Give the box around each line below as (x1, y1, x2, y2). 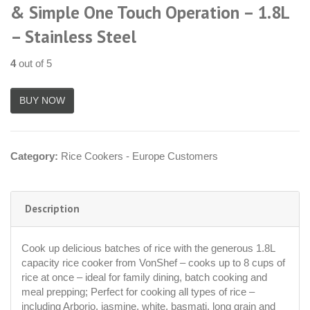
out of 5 (16, 57, 52, 69)
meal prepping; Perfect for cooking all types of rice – (21, 285, 255, 298)
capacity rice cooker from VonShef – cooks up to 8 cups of (21, 256, 285, 268)
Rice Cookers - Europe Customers (61, 149, 218, 162)
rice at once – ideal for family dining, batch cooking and (21, 271, 267, 283)
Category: (10, 149, 61, 162)
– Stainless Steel (10, 25, 136, 48)
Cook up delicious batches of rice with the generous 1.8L (21, 241, 275, 254)
